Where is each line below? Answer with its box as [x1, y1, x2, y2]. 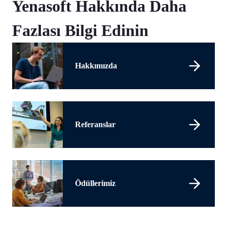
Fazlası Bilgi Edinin [12, 21, 148, 40]
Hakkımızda [75, 61, 117, 70]
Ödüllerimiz [75, 179, 116, 187]
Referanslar [75, 120, 116, 129]
